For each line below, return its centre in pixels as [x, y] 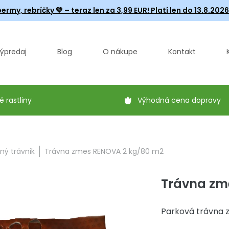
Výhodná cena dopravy [179, 100]
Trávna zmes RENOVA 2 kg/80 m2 [104, 151]
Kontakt [182, 52]
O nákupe [120, 52]
